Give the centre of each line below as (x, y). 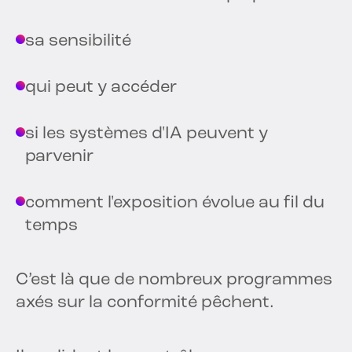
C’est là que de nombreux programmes (174, 280)
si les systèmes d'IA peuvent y (147, 134)
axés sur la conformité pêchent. (145, 303)
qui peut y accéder (101, 88)
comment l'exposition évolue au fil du (175, 203)
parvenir (59, 157)
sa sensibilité (78, 42)
